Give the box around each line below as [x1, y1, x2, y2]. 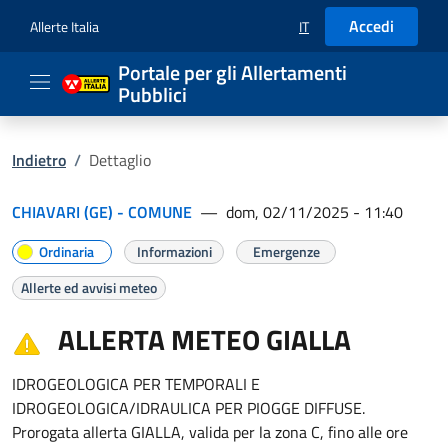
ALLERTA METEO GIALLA [58, 318, 351, 361]
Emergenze [252, 241, 320, 262]
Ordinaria [39, 241, 94, 262]
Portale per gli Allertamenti [118, 57, 347, 88]
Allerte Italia [30, 15, 99, 37]
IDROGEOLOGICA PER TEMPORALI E [12, 372, 260, 396]
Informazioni [136, 241, 212, 262]
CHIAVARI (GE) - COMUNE [12, 200, 192, 224]
